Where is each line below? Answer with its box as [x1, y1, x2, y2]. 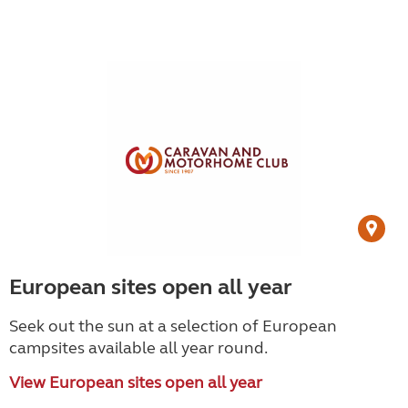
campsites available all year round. [9, 338, 268, 358]
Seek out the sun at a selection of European [9, 316, 337, 336]
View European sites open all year [9, 372, 262, 393]
